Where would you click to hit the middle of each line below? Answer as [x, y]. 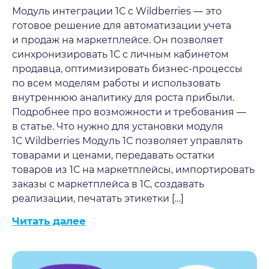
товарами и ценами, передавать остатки [113, 155]
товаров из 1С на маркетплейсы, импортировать [133, 170]
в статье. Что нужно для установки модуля [118, 126]
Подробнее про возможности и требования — [129, 112]
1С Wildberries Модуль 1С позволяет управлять [127, 141]
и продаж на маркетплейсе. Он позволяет [118, 40]
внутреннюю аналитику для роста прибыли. [123, 98]
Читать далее [49, 221]
